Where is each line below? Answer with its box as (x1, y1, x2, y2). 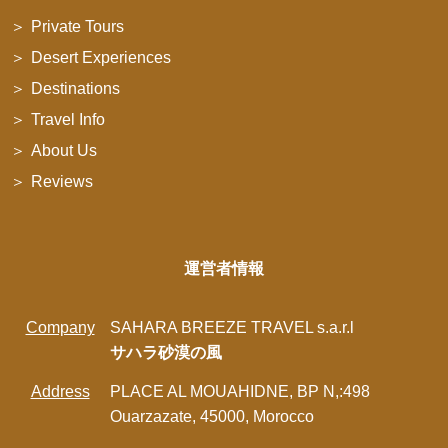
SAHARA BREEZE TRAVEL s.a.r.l (110, 318, 354, 336)
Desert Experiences (31, 48, 171, 66)
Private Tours (31, 17, 124, 35)
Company (25, 318, 95, 336)
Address (30, 382, 90, 400)
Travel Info (31, 110, 105, 128)
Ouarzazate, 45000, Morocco (110, 407, 314, 425)
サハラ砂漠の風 (110, 343, 222, 361)
